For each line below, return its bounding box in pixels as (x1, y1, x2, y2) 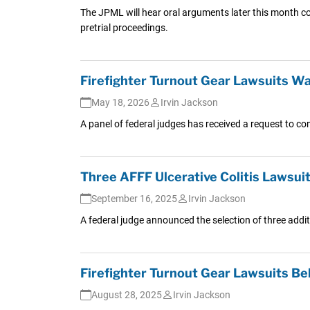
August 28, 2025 (91, 289, 162, 300)
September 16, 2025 (91, 192, 177, 204)
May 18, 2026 (91, 96, 149, 108)
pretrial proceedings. (80, 21, 168, 33)
